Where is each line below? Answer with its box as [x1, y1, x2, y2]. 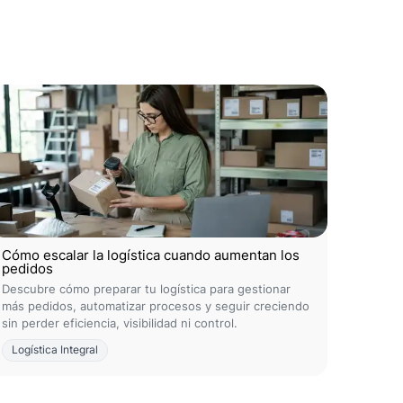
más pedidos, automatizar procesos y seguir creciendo [2, 299, 309, 313]
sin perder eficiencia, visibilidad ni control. [2, 316, 237, 330]
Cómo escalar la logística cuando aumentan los [2, 246, 300, 264]
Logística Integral [12, 344, 98, 356]
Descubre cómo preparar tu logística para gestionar [2, 282, 291, 296]
